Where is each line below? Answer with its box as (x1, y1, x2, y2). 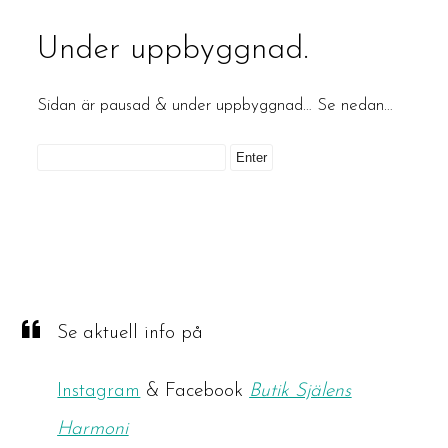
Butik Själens (249, 381, 352, 401)
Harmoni (57, 419, 129, 439)
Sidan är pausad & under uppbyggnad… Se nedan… (37, 96, 394, 114)
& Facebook (140, 381, 250, 401)
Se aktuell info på (57, 324, 210, 344)
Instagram (57, 381, 141, 401)
